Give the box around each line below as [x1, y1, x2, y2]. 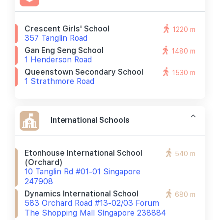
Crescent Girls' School [25, 24, 110, 33]
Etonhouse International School [25, 148, 142, 158]
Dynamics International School [25, 189, 138, 198]
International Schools [51, 114, 130, 125]
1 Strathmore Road [25, 77, 94, 86]
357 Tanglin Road [25, 33, 87, 43]
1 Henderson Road [25, 55, 92, 64]
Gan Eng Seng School [25, 46, 104, 55]
